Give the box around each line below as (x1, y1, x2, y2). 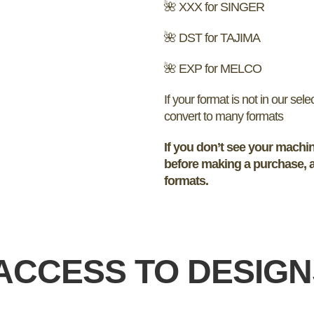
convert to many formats (164, 109, 283, 123)
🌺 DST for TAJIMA (164, 30, 260, 45)
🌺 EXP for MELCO (164, 61, 261, 76)
